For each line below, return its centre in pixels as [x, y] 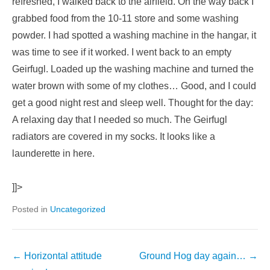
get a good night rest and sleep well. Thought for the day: [133, 102]
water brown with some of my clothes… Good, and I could [134, 86]
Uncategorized [78, 209]
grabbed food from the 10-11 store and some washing [125, 18]
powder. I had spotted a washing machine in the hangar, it [134, 35]
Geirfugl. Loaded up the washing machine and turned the [133, 69]
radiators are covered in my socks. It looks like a [114, 136]
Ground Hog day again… [194, 256]
